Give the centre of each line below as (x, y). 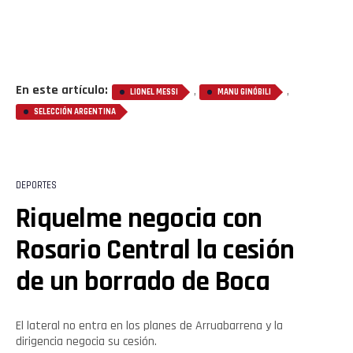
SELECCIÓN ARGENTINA (75, 112)
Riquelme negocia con (139, 219)
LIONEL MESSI (154, 93)
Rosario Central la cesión (155, 251)
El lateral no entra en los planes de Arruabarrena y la (149, 326)
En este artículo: (62, 91)
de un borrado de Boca (143, 282)
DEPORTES (36, 186)
